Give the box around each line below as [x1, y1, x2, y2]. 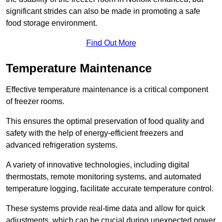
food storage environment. [6, 19, 97, 28]
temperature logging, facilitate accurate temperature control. [6, 184, 214, 193]
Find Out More [86, 39, 136, 48]
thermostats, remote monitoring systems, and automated [6, 172, 201, 181]
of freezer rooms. [6, 97, 64, 106]
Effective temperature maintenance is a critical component [6, 85, 208, 94]
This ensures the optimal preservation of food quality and [6, 117, 204, 126]
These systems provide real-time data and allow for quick [6, 204, 205, 213]
